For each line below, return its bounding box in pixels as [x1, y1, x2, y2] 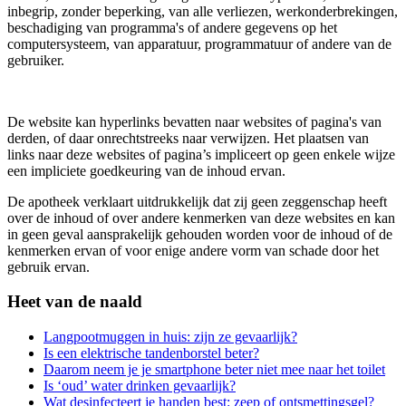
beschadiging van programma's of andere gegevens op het [7, 19, 337, 35]
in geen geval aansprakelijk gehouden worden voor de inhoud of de [7, 226, 392, 242]
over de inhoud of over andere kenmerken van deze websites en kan [7, 209, 395, 226]
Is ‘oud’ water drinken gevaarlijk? [43, 378, 236, 394]
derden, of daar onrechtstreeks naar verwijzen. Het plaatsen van [7, 130, 369, 146]
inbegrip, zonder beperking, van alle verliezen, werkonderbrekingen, [7, 3, 398, 19]
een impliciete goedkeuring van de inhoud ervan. [7, 162, 285, 179]
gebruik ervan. [7, 258, 90, 275]
